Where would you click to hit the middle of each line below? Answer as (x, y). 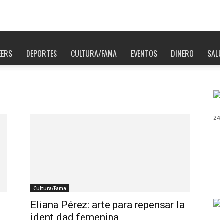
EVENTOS (144, 54)
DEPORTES (41, 54)
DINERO (182, 54)
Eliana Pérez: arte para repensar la (108, 205)
